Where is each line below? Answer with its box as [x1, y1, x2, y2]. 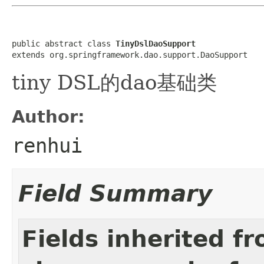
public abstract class [12, 38, 115, 48]
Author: [12, 106, 85, 127]
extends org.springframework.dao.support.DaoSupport [12, 49, 247, 60]
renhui [12, 133, 82, 157]
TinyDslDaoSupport [115, 38, 196, 48]
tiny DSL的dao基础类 [12, 70, 217, 94]
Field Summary [18, 180, 212, 207]
